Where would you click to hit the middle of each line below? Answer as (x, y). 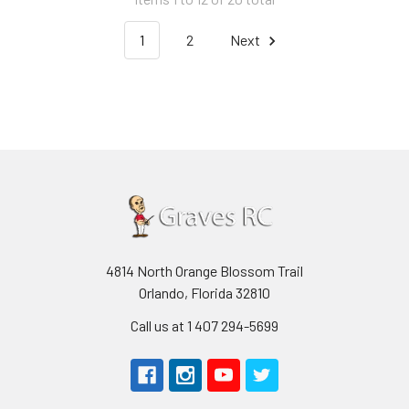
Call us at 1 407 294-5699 (204, 326)
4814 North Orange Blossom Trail (204, 271)
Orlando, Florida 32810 (204, 293)
